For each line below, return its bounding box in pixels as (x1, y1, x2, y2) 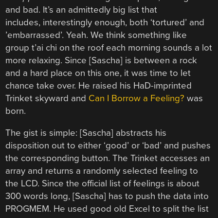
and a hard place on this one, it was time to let (5, 68, 191, 79)
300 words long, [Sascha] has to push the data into (5, 191, 209, 202)
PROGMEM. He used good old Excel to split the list (5, 203, 209, 215)
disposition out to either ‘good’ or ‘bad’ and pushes (5, 140, 211, 151)
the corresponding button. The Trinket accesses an (5, 153, 210, 164)
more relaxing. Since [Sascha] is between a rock (5, 55, 198, 66)
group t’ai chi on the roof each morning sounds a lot (5, 42, 213, 54)
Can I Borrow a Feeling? (89, 93, 185, 104)
